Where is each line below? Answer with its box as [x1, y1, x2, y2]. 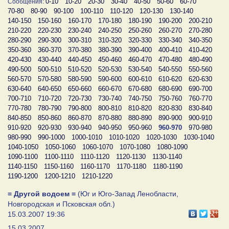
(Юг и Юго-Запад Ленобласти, [76, 189, 178, 198]
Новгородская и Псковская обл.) [8, 199, 115, 208]
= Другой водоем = [8, 189, 76, 198]
